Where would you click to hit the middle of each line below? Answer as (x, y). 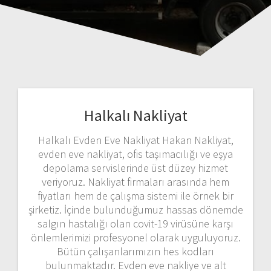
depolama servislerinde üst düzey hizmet (135, 168)
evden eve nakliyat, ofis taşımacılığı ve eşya (135, 154)
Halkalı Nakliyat (135, 115)
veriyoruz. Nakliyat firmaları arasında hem (135, 181)
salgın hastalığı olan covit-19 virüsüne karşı (135, 223)
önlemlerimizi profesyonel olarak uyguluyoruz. (135, 237)
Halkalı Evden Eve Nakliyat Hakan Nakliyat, (135, 140)
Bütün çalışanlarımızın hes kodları (135, 251)
